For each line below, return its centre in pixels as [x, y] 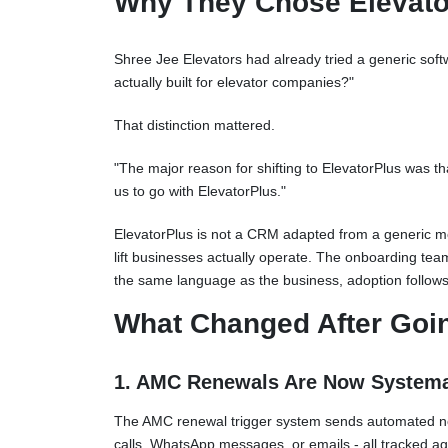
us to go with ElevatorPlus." [200, 191]
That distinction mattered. [194, 125]
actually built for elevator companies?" [234, 82]
